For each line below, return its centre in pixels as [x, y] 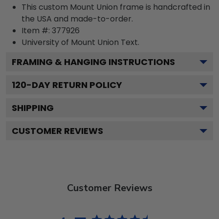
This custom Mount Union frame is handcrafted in [116, 7]
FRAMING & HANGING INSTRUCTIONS [93, 62]
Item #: [37, 31]
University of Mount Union [70, 42]
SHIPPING [33, 108]
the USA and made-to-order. [77, 19]
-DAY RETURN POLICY [74, 85]
